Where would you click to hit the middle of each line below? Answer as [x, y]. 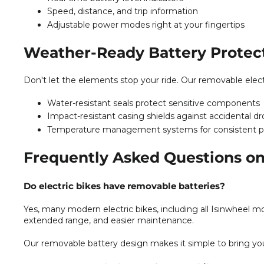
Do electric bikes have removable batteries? [124, 186]
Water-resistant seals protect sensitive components [154, 103]
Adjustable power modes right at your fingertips [146, 24]
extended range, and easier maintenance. [109, 220]
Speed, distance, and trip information [123, 11]
